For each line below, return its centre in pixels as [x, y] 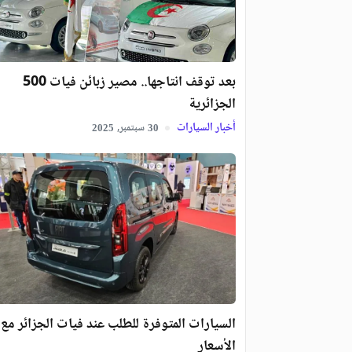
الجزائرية [212, 104]
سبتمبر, [130, 128]
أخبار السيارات [205, 128]
